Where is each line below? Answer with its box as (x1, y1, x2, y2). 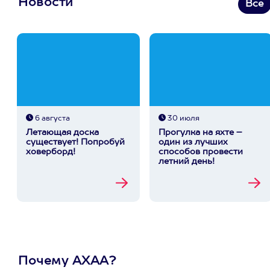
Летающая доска (25, 128, 99, 137)
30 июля (165, 115, 199, 122)
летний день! (158, 157, 215, 166)
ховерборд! (25, 148, 75, 156)
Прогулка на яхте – (158, 128, 242, 137)
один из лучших (158, 138, 228, 146)
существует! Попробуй (25, 138, 125, 146)
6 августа (33, 115, 70, 122)
